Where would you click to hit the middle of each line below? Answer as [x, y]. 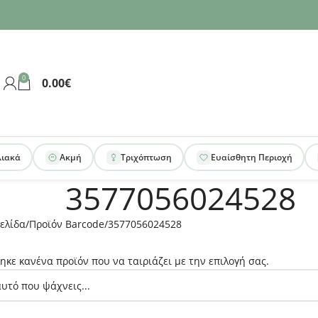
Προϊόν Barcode [66, 224]
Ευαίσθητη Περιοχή [251, 157]
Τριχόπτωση [146, 157]
